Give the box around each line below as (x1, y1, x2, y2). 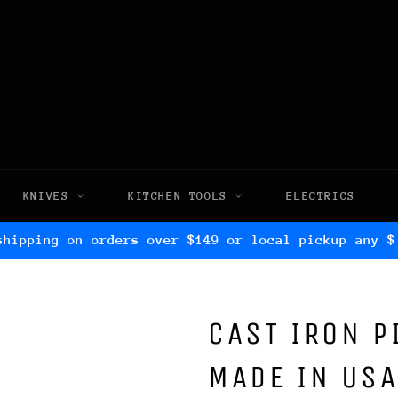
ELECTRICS (286, 189, 355, 203)
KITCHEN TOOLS (128, 189, 235, 203)
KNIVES (22, 189, 77, 203)
